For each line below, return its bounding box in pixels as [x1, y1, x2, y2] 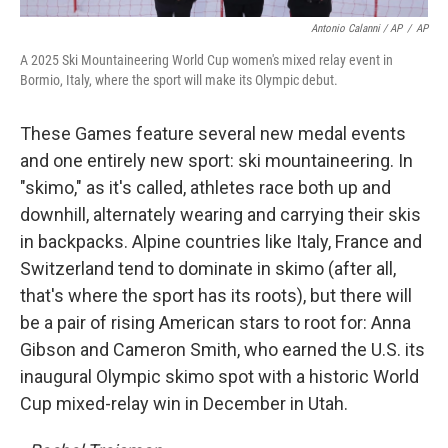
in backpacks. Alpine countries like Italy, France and [20, 231, 422, 252]
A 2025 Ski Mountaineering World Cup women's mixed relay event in [20, 52, 393, 68]
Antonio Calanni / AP [311, 22, 402, 35]
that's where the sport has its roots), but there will [20, 285, 412, 306]
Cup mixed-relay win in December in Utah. [20, 393, 348, 414]
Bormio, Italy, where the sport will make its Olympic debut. [20, 72, 338, 88]
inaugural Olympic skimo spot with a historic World [20, 366, 419, 387]
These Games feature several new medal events [20, 123, 406, 144]
